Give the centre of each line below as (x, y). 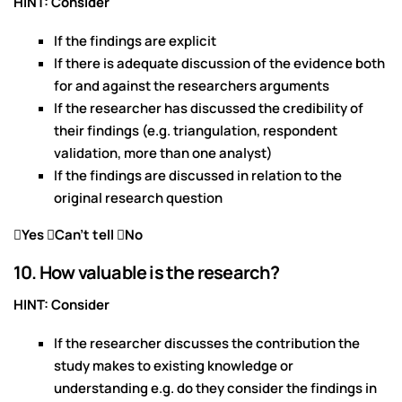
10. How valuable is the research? (147, 273)
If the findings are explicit (135, 41)
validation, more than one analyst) (163, 153)
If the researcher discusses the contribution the (207, 344)
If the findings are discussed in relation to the (198, 176)
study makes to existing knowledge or (174, 366)
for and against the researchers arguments (192, 86)
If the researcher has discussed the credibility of (209, 109)
